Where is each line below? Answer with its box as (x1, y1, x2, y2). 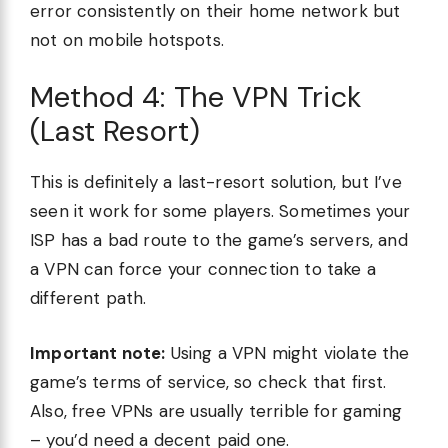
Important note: (30, 341, 166, 364)
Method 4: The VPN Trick (30, 78, 361, 117)
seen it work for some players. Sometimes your (30, 200, 411, 223)
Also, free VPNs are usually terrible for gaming (30, 399, 402, 422)
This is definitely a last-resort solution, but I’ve (30, 171, 402, 194)
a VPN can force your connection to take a (30, 258, 376, 281)
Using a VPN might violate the (165, 341, 410, 364)
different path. (30, 287, 147, 310)
